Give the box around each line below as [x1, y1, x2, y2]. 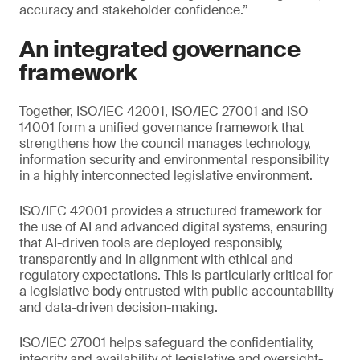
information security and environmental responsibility [19, 151, 329, 169]
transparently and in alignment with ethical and [19, 251, 293, 268]
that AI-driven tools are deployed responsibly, [19, 235, 283, 252]
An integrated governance [19, 35, 301, 65]
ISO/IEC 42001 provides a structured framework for [19, 202, 322, 220]
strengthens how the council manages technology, [19, 135, 311, 153]
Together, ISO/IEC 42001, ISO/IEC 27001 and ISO [19, 103, 309, 121]
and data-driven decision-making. [19, 299, 218, 317]
